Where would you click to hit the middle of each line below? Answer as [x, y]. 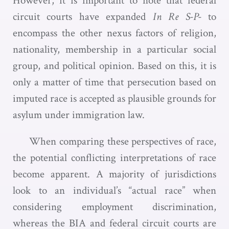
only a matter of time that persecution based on [114, 82]
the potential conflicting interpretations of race [114, 158]
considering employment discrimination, [114, 207]
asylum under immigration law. [79, 115]
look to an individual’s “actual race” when [114, 190]
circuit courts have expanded [83, 17]
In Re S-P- [180, 17]
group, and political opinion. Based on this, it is [114, 66]
